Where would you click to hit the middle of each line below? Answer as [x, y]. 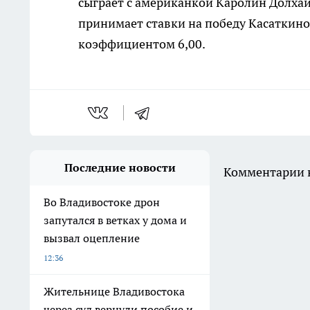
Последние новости [120, 168]
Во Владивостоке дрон [102, 202]
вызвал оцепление [92, 238]
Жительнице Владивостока [114, 292]
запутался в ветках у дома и [115, 220]
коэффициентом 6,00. [142, 44]
